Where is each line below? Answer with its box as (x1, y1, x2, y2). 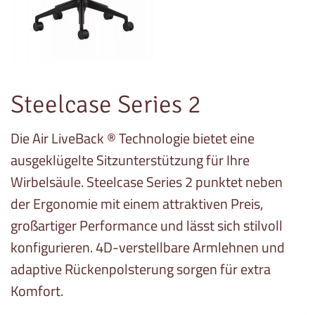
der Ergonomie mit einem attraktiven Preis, (11, 193, 263, 215)
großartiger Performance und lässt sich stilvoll (11, 214, 283, 237)
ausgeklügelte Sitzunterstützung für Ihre (11, 149, 250, 172)
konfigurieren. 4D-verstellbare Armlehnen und (11, 236, 285, 259)
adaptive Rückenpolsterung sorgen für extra (11, 258, 271, 281)
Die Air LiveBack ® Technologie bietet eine (11, 127, 255, 150)
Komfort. (11, 280, 63, 302)
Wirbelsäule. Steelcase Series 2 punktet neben (11, 171, 283, 193)
